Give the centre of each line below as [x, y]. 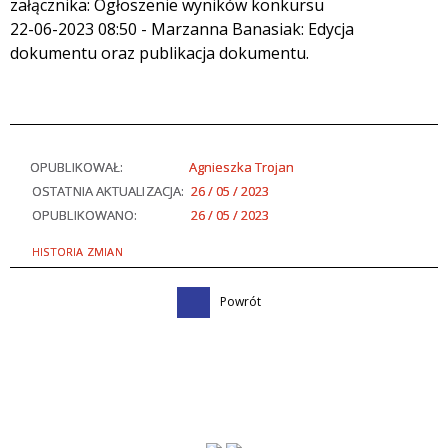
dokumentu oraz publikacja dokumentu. [159, 52]
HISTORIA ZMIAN [77, 251]
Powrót [240, 301]
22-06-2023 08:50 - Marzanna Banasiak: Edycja [182, 28]
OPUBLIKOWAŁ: [77, 166]
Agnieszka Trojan [241, 166]
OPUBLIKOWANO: [85, 214]
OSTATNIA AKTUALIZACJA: [108, 190]
